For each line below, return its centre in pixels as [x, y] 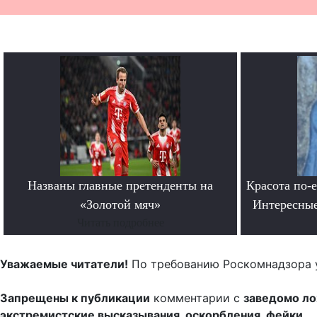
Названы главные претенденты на [120, 186]
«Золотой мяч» [120, 205]
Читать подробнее [120, 223]
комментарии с [197, 298]
